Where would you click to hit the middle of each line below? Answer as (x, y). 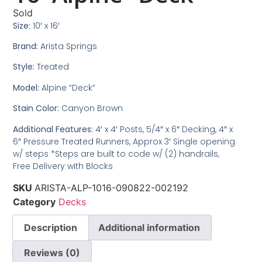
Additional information (149, 227)
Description (51, 227)
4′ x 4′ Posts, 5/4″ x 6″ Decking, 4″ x (164, 129)
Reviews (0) (52, 253)
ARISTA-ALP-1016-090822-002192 (112, 187)
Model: (26, 87)
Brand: (26, 46)
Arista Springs (68, 46)
